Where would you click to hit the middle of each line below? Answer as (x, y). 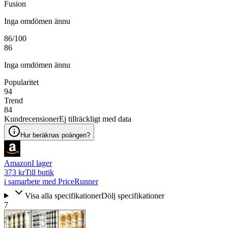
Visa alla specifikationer (63, 195)
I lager (42, 163)
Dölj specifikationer (133, 195)
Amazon (18, 163)
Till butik (39, 172)
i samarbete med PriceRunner (51, 181)
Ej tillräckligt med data (95, 119)
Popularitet (21, 82)
